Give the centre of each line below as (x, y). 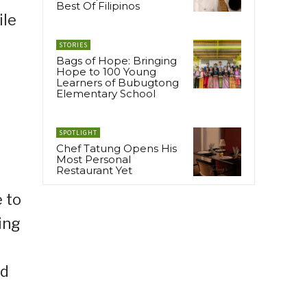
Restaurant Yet (94, 171)
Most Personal (94, 160)
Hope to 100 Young (106, 72)
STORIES (73, 45)
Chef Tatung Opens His (116, 149)
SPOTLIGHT (78, 133)
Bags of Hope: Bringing (116, 61)
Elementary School (106, 94)
